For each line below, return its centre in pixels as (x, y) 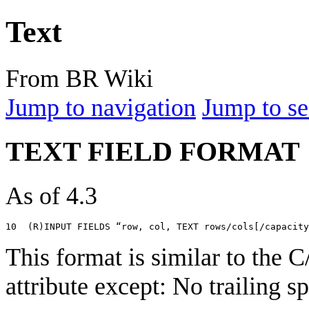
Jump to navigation (101, 107)
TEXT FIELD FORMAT (153, 151)
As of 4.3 (51, 196)
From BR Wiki (79, 78)
